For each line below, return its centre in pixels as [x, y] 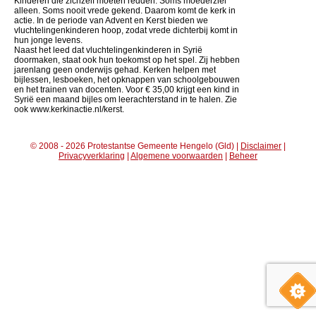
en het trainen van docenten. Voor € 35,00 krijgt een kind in [127, 89]
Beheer [243, 156]
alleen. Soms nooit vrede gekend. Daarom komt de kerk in [125, 10]
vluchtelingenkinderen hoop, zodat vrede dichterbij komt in [126, 30]
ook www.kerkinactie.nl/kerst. [69, 109]
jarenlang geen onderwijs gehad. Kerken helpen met [115, 69]
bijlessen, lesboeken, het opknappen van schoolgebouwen [127, 79]
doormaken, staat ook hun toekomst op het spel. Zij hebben [127, 60]
